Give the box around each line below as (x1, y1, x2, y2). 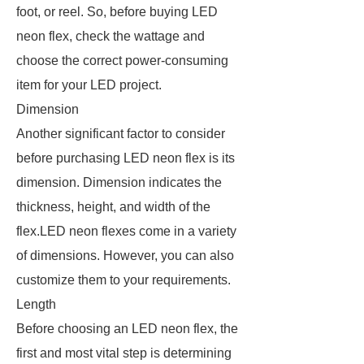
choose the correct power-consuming (16, 54, 228, 67)
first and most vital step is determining (16, 346, 232, 360)
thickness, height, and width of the (16, 200, 210, 214)
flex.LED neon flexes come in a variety (16, 224, 236, 238)
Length (16, 297, 59, 311)
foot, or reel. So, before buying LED (16, 5, 218, 19)
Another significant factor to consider (16, 127, 225, 141)
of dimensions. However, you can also (16, 249, 234, 262)
